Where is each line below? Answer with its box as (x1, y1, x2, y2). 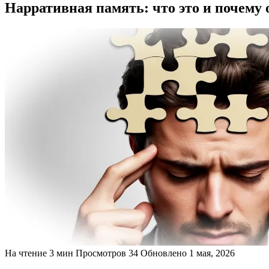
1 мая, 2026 (189, 247, 235, 258)
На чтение (5, 247, 47, 258)
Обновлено (141, 247, 187, 258)
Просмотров (76, 247, 126, 258)
